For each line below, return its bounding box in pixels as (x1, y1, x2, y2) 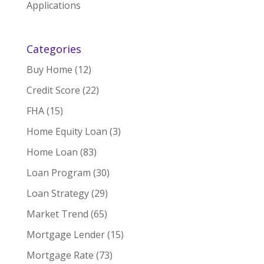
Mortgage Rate (26, 249, 94, 262)
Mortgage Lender (26, 228, 105, 242)
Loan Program (26, 166, 91, 180)
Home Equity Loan (26, 125, 107, 138)
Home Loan (26, 146, 78, 159)
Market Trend (26, 207, 88, 221)
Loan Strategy (26, 187, 89, 200)
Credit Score (26, 84, 80, 97)
